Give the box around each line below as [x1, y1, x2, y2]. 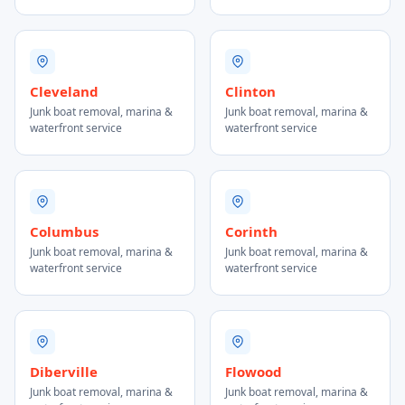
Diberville [30, 363, 98, 381]
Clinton [225, 82, 276, 100]
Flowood [225, 363, 282, 381]
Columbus [30, 222, 99, 240]
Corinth [225, 222, 278, 240]
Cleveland [30, 82, 99, 100]
